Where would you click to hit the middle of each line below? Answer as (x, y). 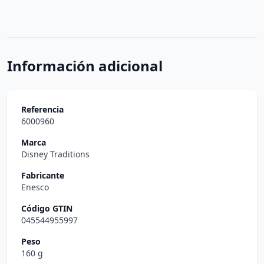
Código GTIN (47, 208)
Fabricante (43, 175)
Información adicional (85, 66)
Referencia (42, 109)
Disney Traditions (55, 154)
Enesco (35, 187)
